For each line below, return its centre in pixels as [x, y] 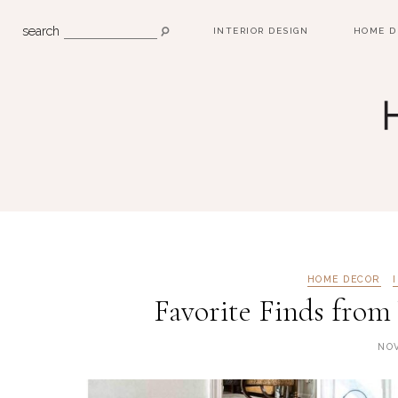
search [41, 31]
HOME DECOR [344, 279]
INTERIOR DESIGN [261, 31]
